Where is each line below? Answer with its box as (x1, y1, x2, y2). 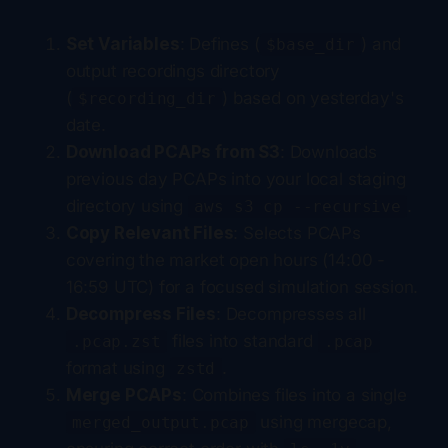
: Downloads (279, 141, 378, 162)
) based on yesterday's (222, 87, 404, 108)
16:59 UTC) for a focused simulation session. (65, 276, 419, 297)
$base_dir (266, 34, 355, 54)
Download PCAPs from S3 (65, 141, 280, 162)
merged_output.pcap (72, 412, 250, 432)
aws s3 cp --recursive (194, 196, 401, 216)
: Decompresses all (215, 303, 366, 324)
